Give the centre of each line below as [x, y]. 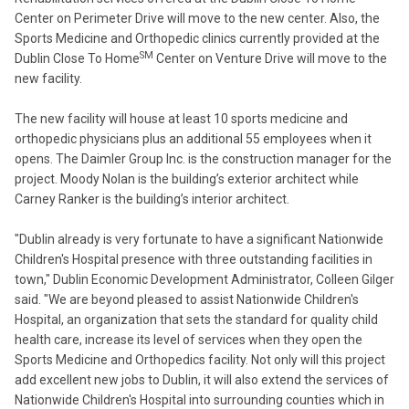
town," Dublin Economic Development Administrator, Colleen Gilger [204, 279]
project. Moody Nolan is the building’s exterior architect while [187, 179]
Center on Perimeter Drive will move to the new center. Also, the [197, 18]
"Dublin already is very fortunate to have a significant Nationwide [199, 239]
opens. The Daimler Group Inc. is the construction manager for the [203, 159]
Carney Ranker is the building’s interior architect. [152, 199]
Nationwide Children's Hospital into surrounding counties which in [199, 400]
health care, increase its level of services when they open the [189, 340]
